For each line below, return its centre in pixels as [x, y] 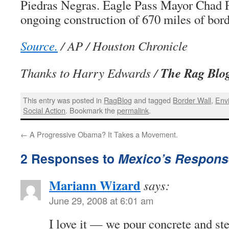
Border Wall [192, 100]
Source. [39, 46]
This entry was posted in [64, 100]
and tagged [153, 100]
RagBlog [118, 100]
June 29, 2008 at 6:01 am [101, 200]
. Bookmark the [91, 110]
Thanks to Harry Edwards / [90, 73]
